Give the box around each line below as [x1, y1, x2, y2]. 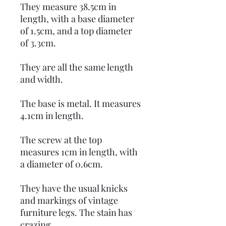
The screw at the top [20, 134, 102, 146]
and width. [20, 73, 65, 85]
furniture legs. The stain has [20, 206, 132, 218]
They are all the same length [20, 61, 133, 73]
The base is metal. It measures [20, 97, 141, 109]
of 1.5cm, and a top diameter [20, 25, 132, 37]
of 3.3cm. [20, 37, 58, 49]
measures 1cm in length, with [20, 146, 138, 158]
